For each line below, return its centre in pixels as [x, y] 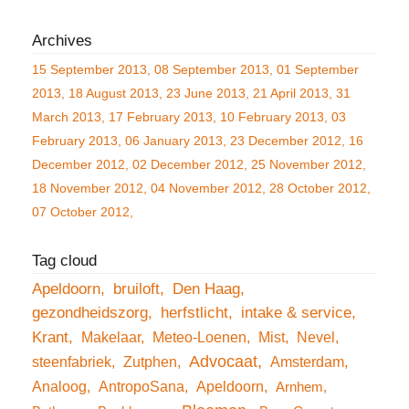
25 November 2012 [307, 164]
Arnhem [299, 387]
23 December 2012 [286, 140]
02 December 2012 [188, 164]
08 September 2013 [212, 69]
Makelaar [111, 337]
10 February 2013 [272, 116]
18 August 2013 [114, 93]
